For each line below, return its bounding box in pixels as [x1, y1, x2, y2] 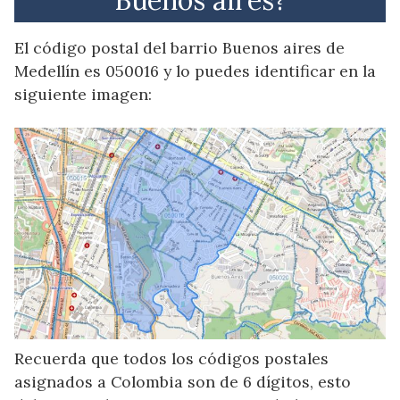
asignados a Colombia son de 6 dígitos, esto [14, 371, 351, 392]
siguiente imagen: [14, 83, 152, 104]
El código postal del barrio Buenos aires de [14, 37, 345, 58]
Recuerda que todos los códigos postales [14, 347, 329, 369]
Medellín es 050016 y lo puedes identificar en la [14, 60, 376, 81]
